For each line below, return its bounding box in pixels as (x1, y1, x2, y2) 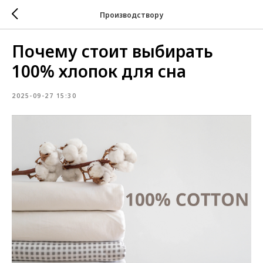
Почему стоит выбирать (12, 40, 213, 62)
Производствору (100, 9, 163, 20)
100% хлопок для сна (12, 60, 186, 82)
